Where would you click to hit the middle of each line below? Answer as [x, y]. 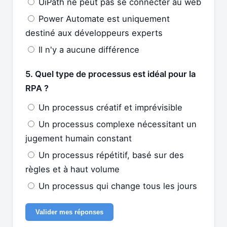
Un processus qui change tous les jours [117, 186]
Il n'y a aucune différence [88, 49]
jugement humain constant [79, 138]
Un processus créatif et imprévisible [109, 107]
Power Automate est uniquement [103, 18]
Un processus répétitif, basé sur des [110, 155]
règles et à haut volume [72, 169]
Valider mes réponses [69, 212]
